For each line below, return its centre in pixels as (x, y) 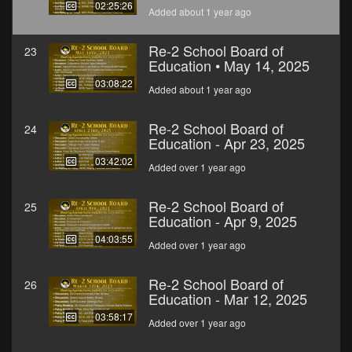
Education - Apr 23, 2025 (227, 143)
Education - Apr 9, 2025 (223, 221)
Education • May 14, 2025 (229, 66)
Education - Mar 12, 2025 (228, 299)
